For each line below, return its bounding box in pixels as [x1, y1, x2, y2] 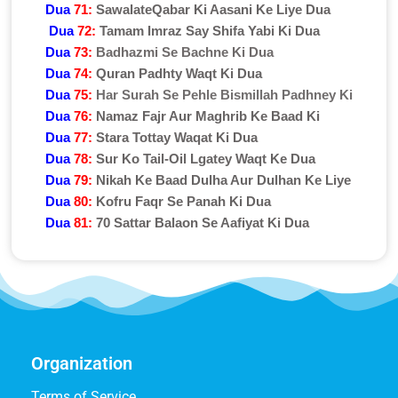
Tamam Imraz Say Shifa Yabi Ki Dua [99, 22, 320, 38]
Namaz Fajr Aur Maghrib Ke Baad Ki [95, 107, 320, 123]
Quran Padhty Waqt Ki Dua [95, 65, 262, 81]
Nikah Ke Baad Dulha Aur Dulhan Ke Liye [95, 171, 351, 187]
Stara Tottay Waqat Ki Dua [95, 129, 258, 145]
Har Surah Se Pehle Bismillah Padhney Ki [95, 86, 353, 102]
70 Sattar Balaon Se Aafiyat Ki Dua [95, 214, 309, 230]
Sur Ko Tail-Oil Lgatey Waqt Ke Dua [95, 150, 315, 166]
